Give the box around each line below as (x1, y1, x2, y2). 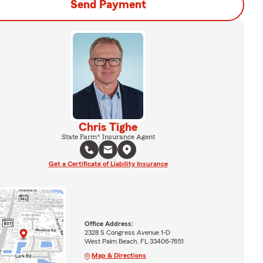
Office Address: (84, 220, 133, 227)
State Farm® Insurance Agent (61, 133, 155, 140)
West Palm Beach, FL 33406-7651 (84, 237, 184, 245)
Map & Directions (91, 251, 146, 259)
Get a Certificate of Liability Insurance (48, 160, 168, 167)
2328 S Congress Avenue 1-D (84, 228, 170, 236)
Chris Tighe (79, 121, 137, 133)
